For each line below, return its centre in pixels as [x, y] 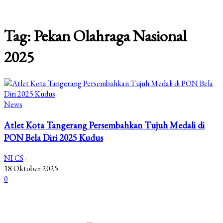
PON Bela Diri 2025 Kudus [54, 137]
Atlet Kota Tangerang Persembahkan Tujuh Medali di [104, 125]
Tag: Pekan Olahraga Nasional [95, 36]
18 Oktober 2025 [31, 169]
